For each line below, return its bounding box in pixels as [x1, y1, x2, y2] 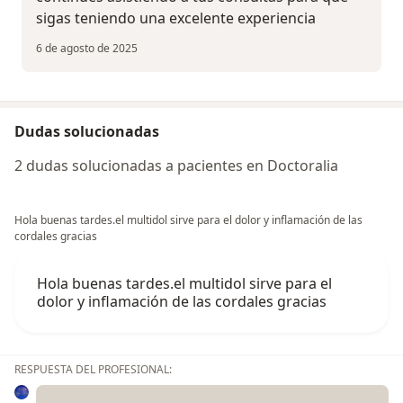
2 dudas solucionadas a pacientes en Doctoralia [14, 156, 338, 176]
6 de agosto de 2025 [36, 40, 138, 57]
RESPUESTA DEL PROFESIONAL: [14, 362, 172, 378]
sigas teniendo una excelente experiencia [36, 8, 316, 29]
